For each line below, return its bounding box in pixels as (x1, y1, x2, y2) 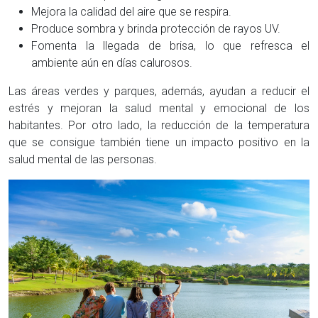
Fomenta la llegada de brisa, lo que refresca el (31, 38, 309, 53)
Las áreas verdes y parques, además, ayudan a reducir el (9, 84, 309, 98)
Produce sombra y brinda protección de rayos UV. (31, 21, 283, 35)
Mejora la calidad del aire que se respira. (31, 4, 231, 18)
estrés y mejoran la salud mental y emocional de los (9, 101, 309, 115)
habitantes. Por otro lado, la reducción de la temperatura (9, 118, 309, 132)
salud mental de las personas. (9, 152, 160, 166)
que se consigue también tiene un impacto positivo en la (9, 135, 309, 149)
